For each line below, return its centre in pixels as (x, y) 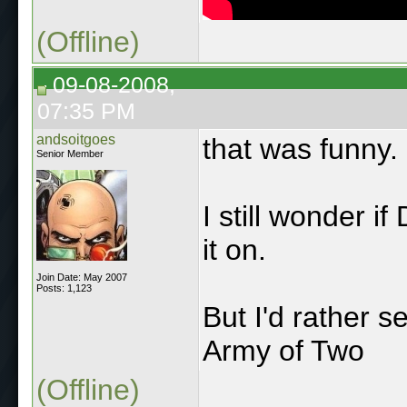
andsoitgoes (76, 139)
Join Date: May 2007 (82, 277)
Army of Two (283, 350)
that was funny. (300, 149)
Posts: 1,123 (64, 288)
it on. (234, 249)
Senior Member (70, 153)
